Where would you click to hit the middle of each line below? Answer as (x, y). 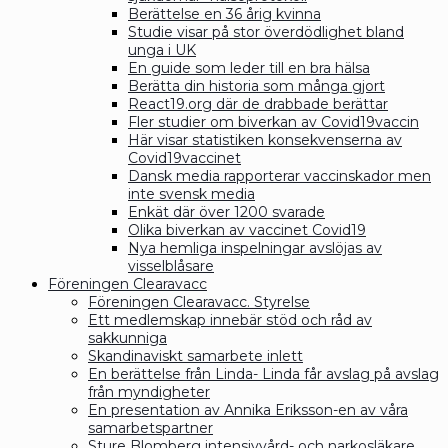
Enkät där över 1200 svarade (226, 211)
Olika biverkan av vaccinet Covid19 (247, 229)
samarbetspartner (150, 427)
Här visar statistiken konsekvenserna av (265, 139)
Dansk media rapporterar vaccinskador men (279, 175)
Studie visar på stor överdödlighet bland (266, 31)
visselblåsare (171, 265)
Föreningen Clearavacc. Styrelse (199, 301)
